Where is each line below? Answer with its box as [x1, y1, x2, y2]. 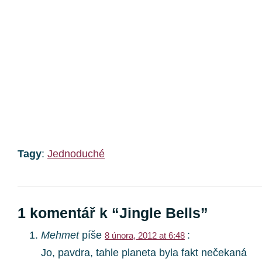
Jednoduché [47, 147, 105, 160]
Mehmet [41, 229, 79, 241]
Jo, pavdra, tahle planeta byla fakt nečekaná [41, 246, 247, 258]
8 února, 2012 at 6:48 [105, 230, 185, 240]
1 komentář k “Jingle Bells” [18, 205, 208, 221]
